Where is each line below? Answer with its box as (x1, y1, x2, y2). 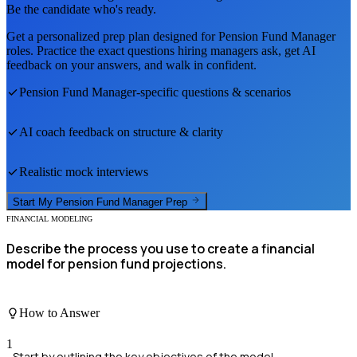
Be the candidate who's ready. (6, 2, 156, 17)
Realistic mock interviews (19, 165, 148, 179)
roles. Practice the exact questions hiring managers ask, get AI (6, 44, 316, 58)
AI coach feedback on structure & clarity (19, 125, 223, 139)
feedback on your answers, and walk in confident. (6, 58, 257, 73)
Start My (13, 195, 56, 208)
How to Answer (19, 305, 100, 320)
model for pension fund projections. (6, 255, 226, 273)
